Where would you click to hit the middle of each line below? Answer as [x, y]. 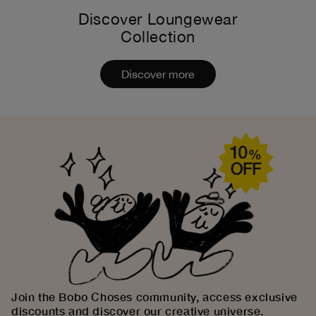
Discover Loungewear [158, 19]
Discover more [158, 74]
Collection [158, 37]
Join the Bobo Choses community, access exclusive [154, 297]
